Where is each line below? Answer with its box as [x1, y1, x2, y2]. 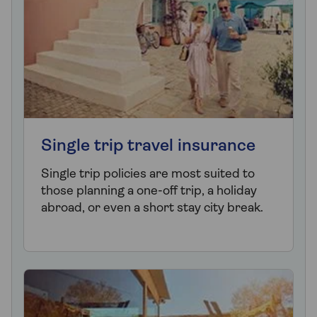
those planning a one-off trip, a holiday [41, 185, 257, 199]
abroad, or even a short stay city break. [41, 202, 263, 216]
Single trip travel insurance [41, 138, 255, 156]
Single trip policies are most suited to [41, 168, 255, 182]
